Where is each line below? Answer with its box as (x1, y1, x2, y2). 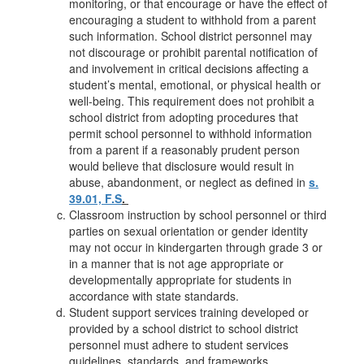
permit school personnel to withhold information (69, 125, 312, 141)
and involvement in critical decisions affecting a (69, 60, 309, 76)
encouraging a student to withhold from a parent (69, 11, 316, 28)
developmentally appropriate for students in (69, 271, 292, 288)
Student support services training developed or (69, 304, 309, 320)
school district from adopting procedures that (69, 109, 298, 125)
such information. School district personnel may (69, 28, 312, 44)
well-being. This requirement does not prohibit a (69, 93, 314, 109)
